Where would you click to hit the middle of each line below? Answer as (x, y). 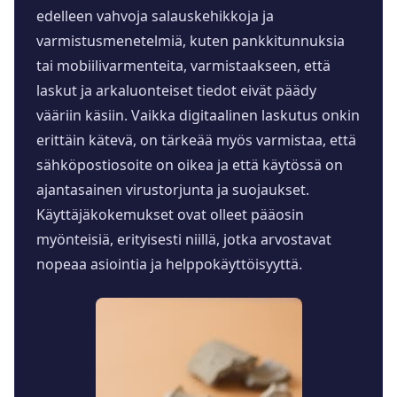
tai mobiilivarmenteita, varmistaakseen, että (183, 66)
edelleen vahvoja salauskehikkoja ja (155, 16)
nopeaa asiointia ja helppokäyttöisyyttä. (169, 265)
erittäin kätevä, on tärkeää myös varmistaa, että (196, 140)
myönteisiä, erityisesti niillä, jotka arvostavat (184, 240)
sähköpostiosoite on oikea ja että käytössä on (190, 165)
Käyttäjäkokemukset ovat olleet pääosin (170, 215)
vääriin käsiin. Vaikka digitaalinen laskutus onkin (198, 116)
